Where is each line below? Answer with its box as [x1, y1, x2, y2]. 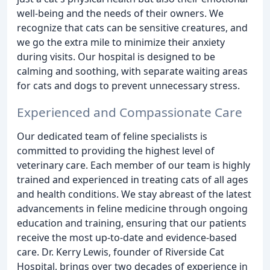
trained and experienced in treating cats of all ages [17, 173, 248, 187]
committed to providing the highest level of [17, 144, 215, 158]
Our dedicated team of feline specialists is [17, 130, 207, 143]
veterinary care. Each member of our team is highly [17, 159, 250, 172]
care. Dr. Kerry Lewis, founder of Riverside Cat [17, 245, 224, 259]
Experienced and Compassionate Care [17, 104, 242, 121]
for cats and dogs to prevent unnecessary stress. [17, 78, 240, 92]
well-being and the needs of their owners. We [17, 6, 224, 20]
